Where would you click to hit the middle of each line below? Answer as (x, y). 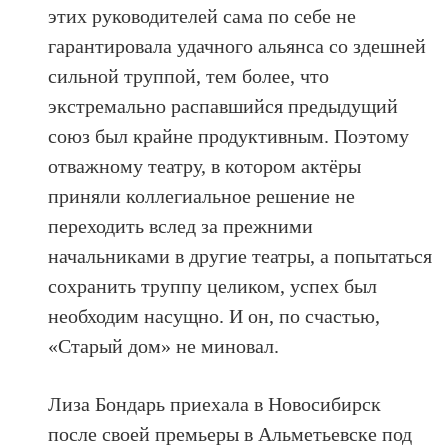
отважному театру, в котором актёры (205, 165)
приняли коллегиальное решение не (202, 195)
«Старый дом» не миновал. (164, 345)
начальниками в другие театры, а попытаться (240, 255)
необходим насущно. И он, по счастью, (214, 315)
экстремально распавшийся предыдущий (223, 105)
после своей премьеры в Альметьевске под (230, 433)
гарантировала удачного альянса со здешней (237, 45)
